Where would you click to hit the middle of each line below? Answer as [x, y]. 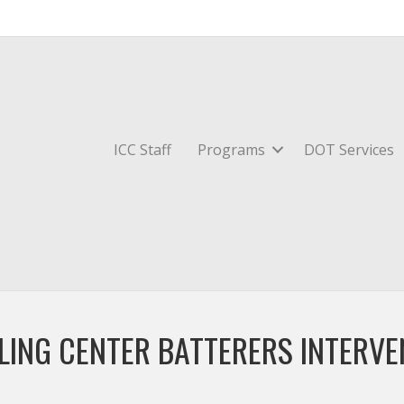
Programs [232, 150]
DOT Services [349, 150]
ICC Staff [143, 150]
